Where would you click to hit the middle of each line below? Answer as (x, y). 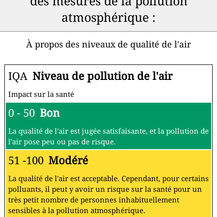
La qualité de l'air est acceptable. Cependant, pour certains (108, 178)
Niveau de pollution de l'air (102, 76)
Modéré (68, 160)
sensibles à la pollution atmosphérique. (77, 210)
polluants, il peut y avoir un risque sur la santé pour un (105, 189)
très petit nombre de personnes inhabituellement (94, 200)
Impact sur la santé (41, 94)
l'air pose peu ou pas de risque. (62, 142)
